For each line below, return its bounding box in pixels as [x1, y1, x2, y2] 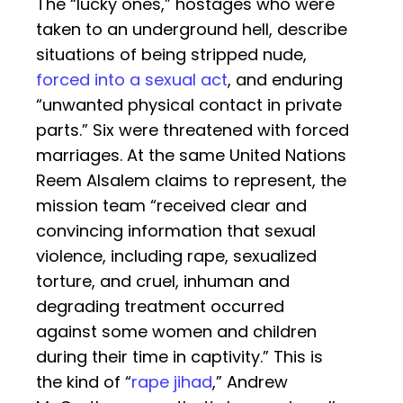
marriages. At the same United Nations [36, 144, 346, 167]
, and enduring [228, 68, 343, 92]
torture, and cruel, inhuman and [36, 270, 290, 293]
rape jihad [131, 371, 212, 394]
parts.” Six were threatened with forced [36, 119, 349, 142]
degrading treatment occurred [36, 295, 284, 318]
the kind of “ [36, 371, 131, 394]
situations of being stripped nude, [36, 43, 307, 67]
